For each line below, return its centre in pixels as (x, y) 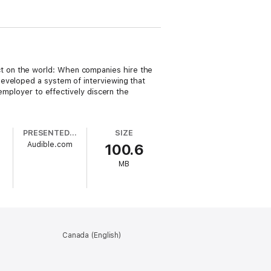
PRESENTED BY (73, 133)
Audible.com (50, 145)
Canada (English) (92, 235)
